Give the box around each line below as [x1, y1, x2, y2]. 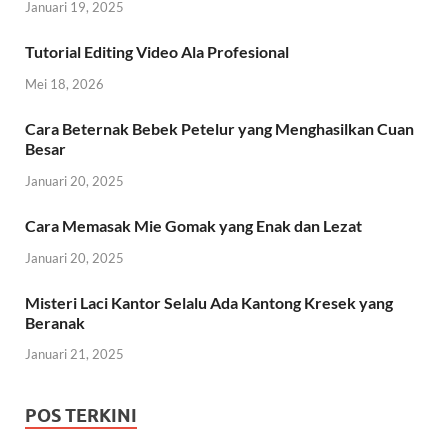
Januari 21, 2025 [25, 346, 124, 363]
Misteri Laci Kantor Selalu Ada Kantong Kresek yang [25, 292, 393, 312]
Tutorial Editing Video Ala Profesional [25, 42, 289, 62]
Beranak [25, 312, 85, 332]
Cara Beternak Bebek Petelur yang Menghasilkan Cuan [25, 119, 414, 139]
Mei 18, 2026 [25, 76, 104, 93]
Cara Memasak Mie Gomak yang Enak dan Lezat [25, 215, 362, 235]
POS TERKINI [25, 405, 137, 427]
